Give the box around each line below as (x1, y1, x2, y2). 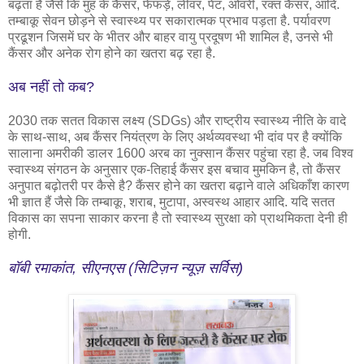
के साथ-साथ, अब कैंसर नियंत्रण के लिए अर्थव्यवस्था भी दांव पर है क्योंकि (8, 129, 345, 144)
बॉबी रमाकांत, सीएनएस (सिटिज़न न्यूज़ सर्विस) (8, 259, 243, 276)
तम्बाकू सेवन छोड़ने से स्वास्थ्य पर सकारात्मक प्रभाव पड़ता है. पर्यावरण (8, 13, 331, 28)
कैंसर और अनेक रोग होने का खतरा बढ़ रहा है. (8, 45, 215, 60)
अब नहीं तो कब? (8, 78, 94, 95)
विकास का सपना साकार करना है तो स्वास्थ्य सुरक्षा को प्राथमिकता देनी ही (8, 210, 348, 225)
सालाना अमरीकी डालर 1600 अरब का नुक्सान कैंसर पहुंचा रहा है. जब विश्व (8, 145, 353, 160)
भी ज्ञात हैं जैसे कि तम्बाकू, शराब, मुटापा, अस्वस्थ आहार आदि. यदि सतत (8, 194, 335, 209)
